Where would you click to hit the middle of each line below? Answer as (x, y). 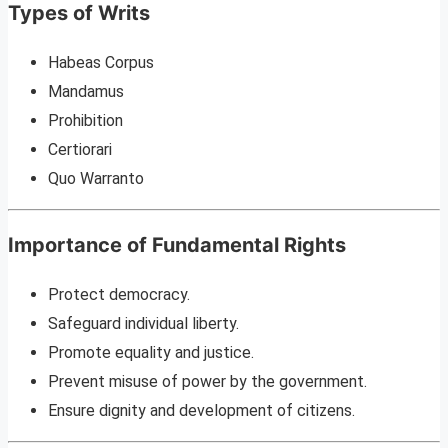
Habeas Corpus (101, 62)
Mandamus (86, 91)
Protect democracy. (119, 294)
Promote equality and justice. (151, 352)
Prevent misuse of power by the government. (207, 381)
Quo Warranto (96, 178)
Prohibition (85, 120)
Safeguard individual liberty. (143, 323)
